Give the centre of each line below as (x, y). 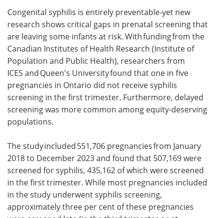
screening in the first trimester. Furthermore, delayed (105, 97)
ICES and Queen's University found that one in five (98, 73)
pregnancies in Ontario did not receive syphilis (92, 85)
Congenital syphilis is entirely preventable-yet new (99, 12)
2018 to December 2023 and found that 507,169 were (104, 158)
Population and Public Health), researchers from (96, 61)
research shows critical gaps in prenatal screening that (108, 24)
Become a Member (163, 41)
